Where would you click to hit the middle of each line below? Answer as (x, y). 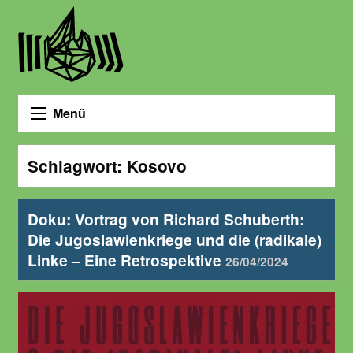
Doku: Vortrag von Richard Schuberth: (166, 219)
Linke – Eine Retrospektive (126, 260)
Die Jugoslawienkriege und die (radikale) (175, 239)
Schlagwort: (77, 165)
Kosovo (157, 165)
